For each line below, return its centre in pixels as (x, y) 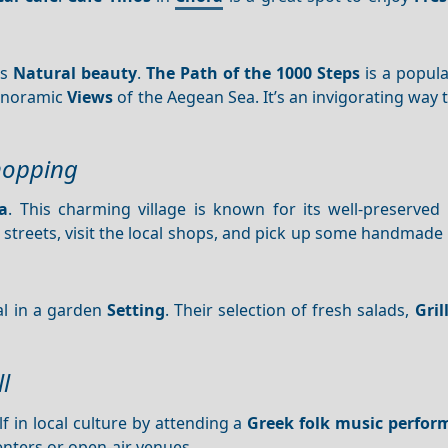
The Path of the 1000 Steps (252, 72)
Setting (135, 310)
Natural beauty (75, 72)
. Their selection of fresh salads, (289, 310)
